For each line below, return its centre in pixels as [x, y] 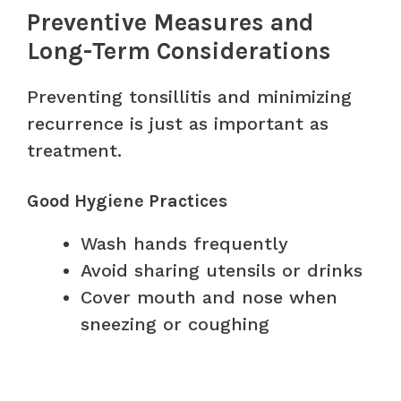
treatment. [74, 150]
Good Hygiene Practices [127, 200]
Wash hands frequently [184, 243]
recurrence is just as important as [178, 123]
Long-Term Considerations [179, 51]
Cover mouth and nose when [209, 297]
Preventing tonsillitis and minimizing [189, 96]
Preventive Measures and [171, 22]
